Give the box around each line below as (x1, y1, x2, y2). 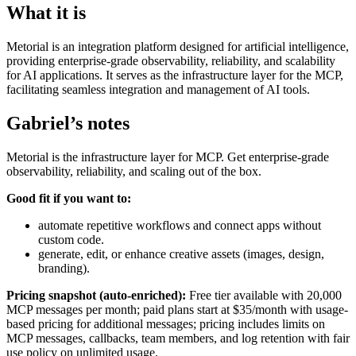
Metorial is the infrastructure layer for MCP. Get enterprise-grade (6, 149, 329, 164)
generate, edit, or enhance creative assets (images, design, (38, 246, 324, 261)
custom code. (38, 232, 104, 246)
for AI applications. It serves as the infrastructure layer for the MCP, (6, 68, 343, 82)
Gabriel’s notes (6, 112, 130, 133)
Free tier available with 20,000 (186, 288, 342, 302)
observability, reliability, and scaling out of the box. (6, 164, 261, 178)
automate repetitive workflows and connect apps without (38, 218, 321, 232)
